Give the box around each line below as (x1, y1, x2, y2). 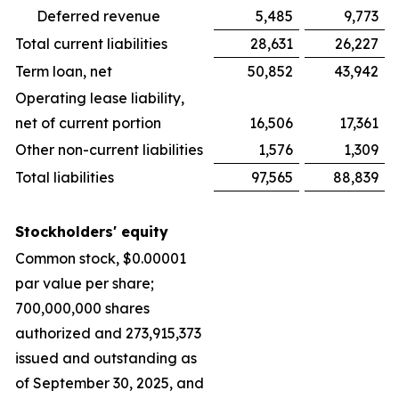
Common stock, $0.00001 (15, 249, 186, 268)
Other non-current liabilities (15, 141, 203, 159)
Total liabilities (15, 168, 114, 187)
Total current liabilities (15, 35, 167, 53)
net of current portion (15, 114, 161, 133)
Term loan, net (15, 62, 112, 81)
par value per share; (15, 274, 154, 293)
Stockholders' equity (15, 223, 168, 241)
